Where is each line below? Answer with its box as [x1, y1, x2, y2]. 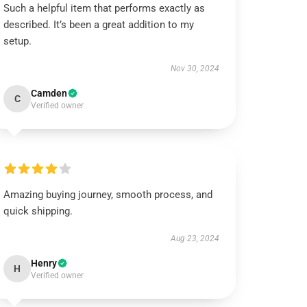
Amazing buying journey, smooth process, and [3, 188, 213, 201]
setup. [3, 35, 35, 47]
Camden [31, 88, 68, 99]
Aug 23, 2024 [170, 234, 219, 243]
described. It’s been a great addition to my [3, 19, 195, 31]
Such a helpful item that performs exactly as [3, 2, 206, 14]
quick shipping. [3, 205, 73, 217]
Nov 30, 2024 [170, 64, 219, 73]
